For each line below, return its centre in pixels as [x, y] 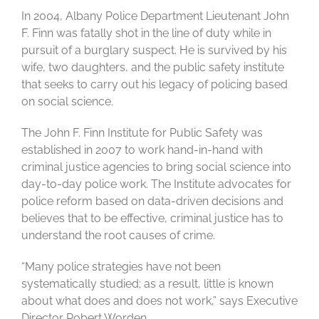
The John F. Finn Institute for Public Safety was [142, 133]
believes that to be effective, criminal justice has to [152, 219]
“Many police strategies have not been [121, 267]
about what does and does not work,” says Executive [159, 301]
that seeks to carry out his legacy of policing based [155, 85]
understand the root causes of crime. [118, 236]
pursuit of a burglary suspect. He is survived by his [154, 51]
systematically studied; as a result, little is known [147, 284]
